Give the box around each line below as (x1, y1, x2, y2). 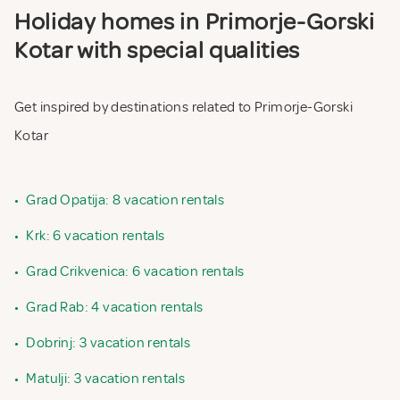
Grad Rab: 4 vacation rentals (26, 298, 204, 317)
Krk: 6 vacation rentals (26, 227, 165, 246)
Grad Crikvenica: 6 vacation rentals (26, 262, 245, 281)
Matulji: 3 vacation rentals (26, 370, 186, 388)
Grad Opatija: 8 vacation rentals (26, 191, 225, 210)
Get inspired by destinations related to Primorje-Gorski (14, 98, 353, 117)
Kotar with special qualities (14, 35, 300, 66)
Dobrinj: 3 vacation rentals (26, 334, 191, 353)
